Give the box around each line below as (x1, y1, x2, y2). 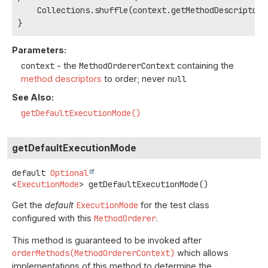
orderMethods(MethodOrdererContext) (12, 247, 175, 258)
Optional (50, 167, 89, 179)
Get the (12, 200, 45, 211)
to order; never (102, 74, 167, 84)
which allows (175, 247, 229, 258)
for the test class (138, 200, 209, 211)
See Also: (12, 92, 54, 103)
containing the (175, 60, 234, 71)
